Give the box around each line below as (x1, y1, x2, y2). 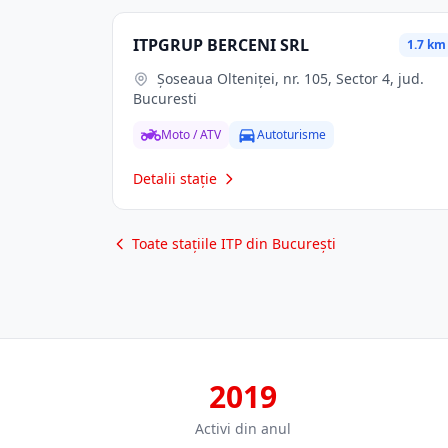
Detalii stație (133, 169, 217, 188)
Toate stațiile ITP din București (132, 234, 336, 253)
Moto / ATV (161, 126, 221, 143)
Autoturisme (257, 126, 326, 143)
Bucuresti (133, 89, 197, 108)
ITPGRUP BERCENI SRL (133, 34, 309, 56)
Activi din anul (195, 419, 291, 438)
